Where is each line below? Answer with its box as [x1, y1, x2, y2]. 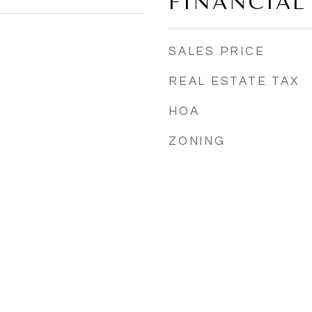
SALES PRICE [169, 45, 265, 58]
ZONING [169, 135, 226, 148]
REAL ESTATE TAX [169, 75, 299, 88]
